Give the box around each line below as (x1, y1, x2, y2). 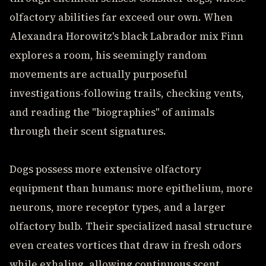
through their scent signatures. (9, 124, 166, 138)
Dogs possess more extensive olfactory (9, 162, 201, 176)
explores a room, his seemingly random (9, 48, 207, 62)
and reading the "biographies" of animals (9, 105, 214, 119)
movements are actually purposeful (9, 67, 188, 81)
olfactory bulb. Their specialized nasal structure (9, 219, 252, 233)
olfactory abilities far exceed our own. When (9, 10, 233, 24)
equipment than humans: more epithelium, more (9, 181, 253, 195)
